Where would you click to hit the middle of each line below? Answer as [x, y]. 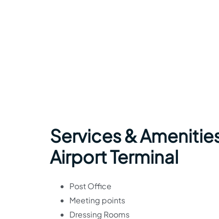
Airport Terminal [114, 157]
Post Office [90, 186]
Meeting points [97, 200]
